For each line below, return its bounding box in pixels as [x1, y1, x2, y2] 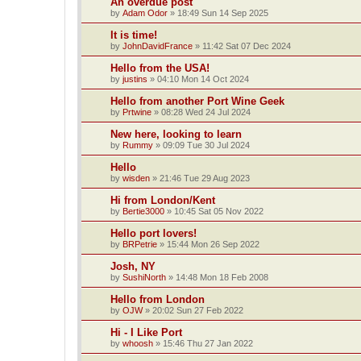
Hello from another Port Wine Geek [110, 94, 284, 107]
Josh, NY [110, 259, 156, 272]
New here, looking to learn [110, 127, 242, 140]
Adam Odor [122, 7, 168, 18]
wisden [122, 172, 150, 183]
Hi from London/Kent [110, 193, 215, 206]
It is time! [110, 28, 157, 41]
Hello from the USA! [110, 61, 210, 74]
